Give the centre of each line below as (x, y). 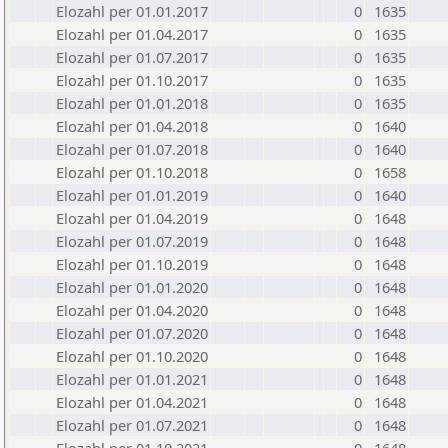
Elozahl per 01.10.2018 (132, 172)
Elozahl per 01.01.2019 (132, 195)
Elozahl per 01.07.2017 (132, 57)
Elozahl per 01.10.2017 (132, 80)
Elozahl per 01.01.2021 (132, 379)
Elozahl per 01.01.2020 (132, 287)
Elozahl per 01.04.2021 (132, 402)
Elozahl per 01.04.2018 (132, 126)
